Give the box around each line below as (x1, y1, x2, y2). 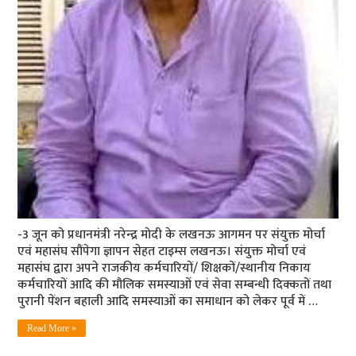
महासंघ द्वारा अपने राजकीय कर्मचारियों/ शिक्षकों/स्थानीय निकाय (17, 257, 311, 280)
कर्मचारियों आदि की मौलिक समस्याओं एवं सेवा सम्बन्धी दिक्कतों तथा (17, 274, 332, 296)
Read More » (27, 323, 77, 335)
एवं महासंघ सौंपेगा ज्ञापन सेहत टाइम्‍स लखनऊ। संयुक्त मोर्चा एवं (17, 241, 307, 263)
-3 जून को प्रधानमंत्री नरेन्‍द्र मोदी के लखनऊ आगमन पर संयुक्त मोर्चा (17, 224, 326, 246)
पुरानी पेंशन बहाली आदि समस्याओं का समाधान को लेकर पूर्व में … (17, 291, 319, 313)
